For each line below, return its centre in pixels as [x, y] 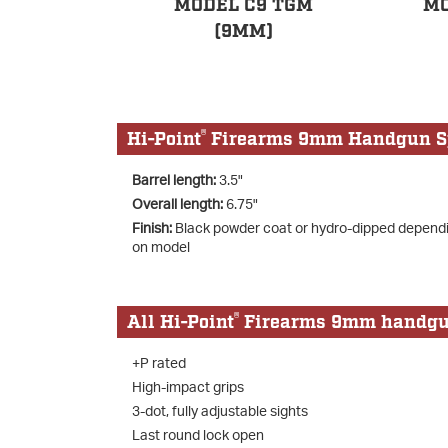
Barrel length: [174, 180]
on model [161, 247]
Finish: [152, 228]
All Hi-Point [180, 323]
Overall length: [177, 204]
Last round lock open [198, 435]
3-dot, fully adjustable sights [220, 411]
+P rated [159, 363]
